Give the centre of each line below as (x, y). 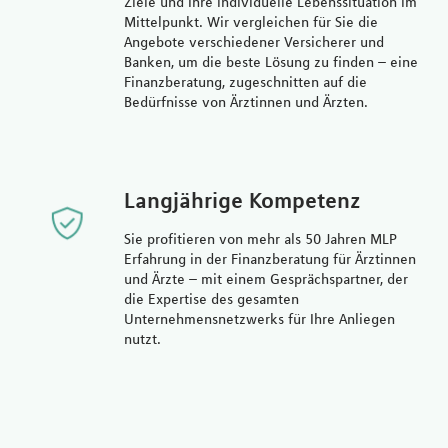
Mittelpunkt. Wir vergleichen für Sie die (250, 21)
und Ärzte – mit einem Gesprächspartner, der (265, 278)
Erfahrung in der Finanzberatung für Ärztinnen (269, 258)
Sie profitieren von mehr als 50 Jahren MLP (260, 238)
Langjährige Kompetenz (242, 199)
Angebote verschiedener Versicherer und (253, 41)
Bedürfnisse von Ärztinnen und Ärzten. (245, 101)
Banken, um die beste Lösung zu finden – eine (270, 61)
